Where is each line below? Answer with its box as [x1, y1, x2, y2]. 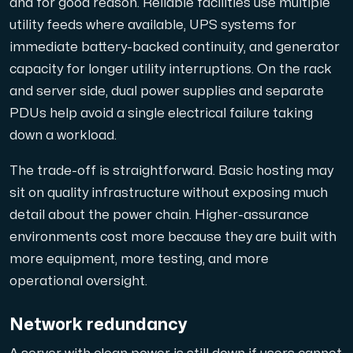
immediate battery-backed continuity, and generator [9, 40, 340, 54]
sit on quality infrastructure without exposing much [9, 187, 328, 200]
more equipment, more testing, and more [9, 253, 269, 266]
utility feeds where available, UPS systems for [9, 18, 296, 32]
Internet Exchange [37, 333, 153, 345]
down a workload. [9, 128, 117, 142]
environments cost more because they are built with [9, 231, 336, 244]
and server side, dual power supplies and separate [9, 84, 324, 98]
